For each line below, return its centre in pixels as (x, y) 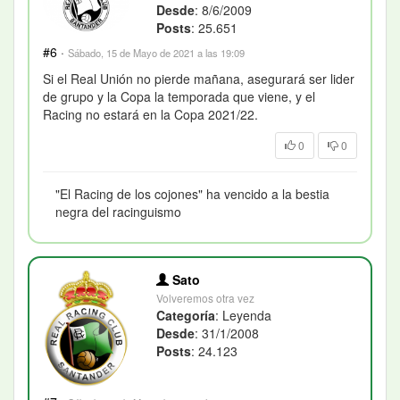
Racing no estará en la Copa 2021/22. (150, 114)
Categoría (186, 315)
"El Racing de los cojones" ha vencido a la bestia (192, 193)
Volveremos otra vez (206, 297)
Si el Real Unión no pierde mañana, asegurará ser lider (199, 78)
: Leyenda (244, 315)
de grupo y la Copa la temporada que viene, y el (179, 96)
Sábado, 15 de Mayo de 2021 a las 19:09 (156, 52)
